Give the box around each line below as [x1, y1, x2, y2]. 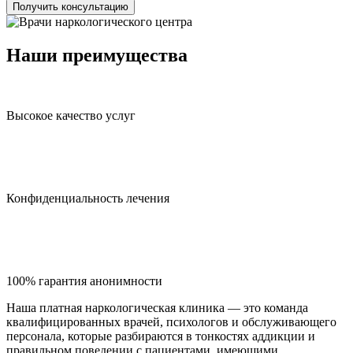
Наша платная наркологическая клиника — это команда [6, 300, 308, 314]
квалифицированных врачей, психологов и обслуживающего [6, 314, 336, 329]
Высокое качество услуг [6, 108, 136, 122]
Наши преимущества [6, 44, 188, 65]
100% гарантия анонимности [6, 273, 162, 288]
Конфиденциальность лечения [6, 191, 169, 205]
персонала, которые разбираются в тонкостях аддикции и [6, 329, 315, 343]
